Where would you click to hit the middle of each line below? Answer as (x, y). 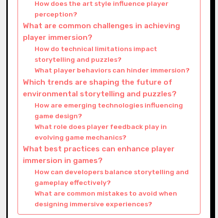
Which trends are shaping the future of (97, 82)
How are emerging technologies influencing (109, 105)
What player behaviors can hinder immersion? (112, 70)
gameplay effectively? (73, 182)
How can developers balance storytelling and (112, 172)
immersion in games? (63, 160)
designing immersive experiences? (94, 204)
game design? (59, 116)
